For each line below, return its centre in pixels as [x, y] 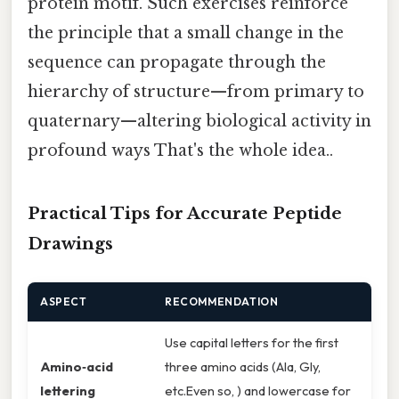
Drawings [70, 243]
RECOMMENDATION [222, 302]
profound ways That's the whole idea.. [180, 151]
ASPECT [64, 302]
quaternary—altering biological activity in [199, 122]
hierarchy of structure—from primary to [196, 92]
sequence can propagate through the [177, 63]
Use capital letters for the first [252, 343]
